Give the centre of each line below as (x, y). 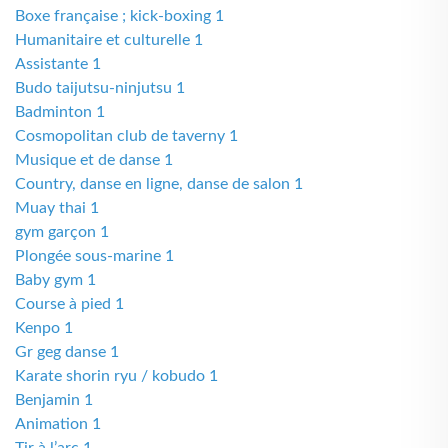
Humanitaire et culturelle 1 (109, 40)
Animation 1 (58, 424)
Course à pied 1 (69, 304)
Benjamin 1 (54, 400)
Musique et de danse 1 (94, 160)
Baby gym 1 (55, 280)
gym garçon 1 (62, 232)
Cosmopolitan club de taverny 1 (126, 136)
